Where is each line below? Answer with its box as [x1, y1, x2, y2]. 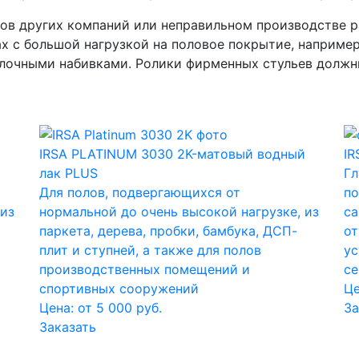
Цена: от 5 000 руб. [39, 300, 162, 317]
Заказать [39, 319, 96, 336]
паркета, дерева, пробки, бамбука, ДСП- [39, 223, 297, 240]
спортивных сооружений [39, 280, 199, 297]
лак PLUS [39, 165, 98, 182]
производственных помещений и [39, 261, 250, 278]
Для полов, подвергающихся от [39, 184, 240, 201]
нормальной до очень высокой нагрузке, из [39, 204, 319, 220]
